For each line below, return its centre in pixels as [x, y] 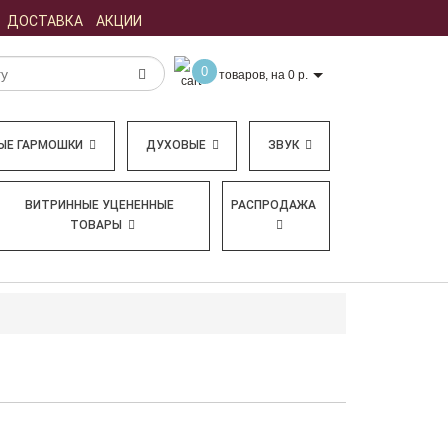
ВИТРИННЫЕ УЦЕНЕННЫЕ [100, 205]
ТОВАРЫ [96, 225]
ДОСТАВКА [45, 21]
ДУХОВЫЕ [175, 145]
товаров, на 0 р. [263, 74]
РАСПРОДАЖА [273, 205]
